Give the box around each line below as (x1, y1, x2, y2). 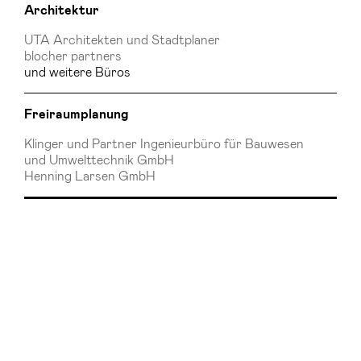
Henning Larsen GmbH (24, 167, 156, 183)
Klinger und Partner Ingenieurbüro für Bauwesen (24, 135, 304, 151)
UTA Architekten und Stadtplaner (24, 31, 220, 47)
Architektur (24, 3, 99, 17)
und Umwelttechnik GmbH (24, 151, 174, 167)
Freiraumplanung (24, 107, 128, 121)
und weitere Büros (24, 63, 131, 79)
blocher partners (24, 47, 122, 63)
